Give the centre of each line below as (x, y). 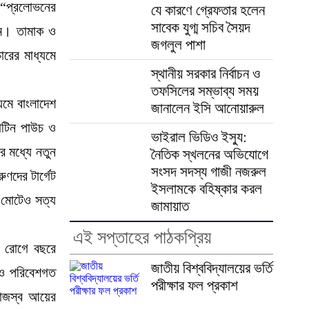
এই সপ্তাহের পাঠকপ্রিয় (142, 237)
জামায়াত (170, 206)
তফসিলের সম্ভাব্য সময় (205, 91)
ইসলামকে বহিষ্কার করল (206, 189)
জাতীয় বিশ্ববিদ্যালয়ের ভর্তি (211, 268)
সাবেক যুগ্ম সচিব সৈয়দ (200, 27)
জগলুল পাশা (178, 44)
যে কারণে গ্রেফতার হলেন (208, 10)
